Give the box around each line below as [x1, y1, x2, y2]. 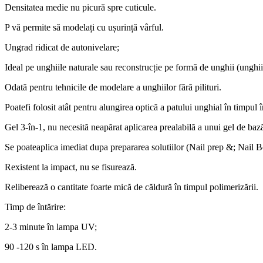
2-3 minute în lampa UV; [5, 221, 97, 232]
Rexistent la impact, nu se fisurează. [5, 161, 137, 172]
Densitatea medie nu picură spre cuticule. [5, 2, 156, 12]
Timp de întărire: [5, 201, 66, 212]
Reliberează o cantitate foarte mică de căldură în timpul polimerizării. [5, 181, 258, 192]
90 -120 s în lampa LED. [5, 241, 97, 252]
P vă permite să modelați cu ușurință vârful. [5, 22, 164, 32]
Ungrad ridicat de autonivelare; [5, 42, 119, 52]
